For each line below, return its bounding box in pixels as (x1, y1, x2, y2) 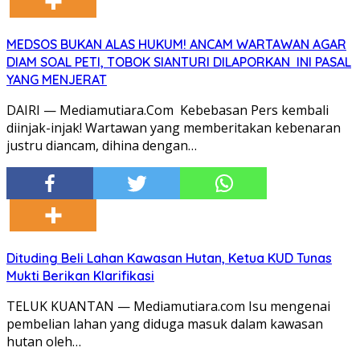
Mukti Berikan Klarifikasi (6, 268, 154, 284)
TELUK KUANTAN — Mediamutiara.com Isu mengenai (6, 297, 330, 316)
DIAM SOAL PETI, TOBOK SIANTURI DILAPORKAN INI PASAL (6, 54, 351, 71)
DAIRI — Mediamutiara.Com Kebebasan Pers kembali (6, 101, 329, 120)
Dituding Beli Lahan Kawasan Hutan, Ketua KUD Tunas (6, 250, 332, 267)
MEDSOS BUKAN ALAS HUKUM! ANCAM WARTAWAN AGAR (6, 36, 346, 53)
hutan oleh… (6, 333, 81, 351)
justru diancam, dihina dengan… (6, 137, 197, 155)
